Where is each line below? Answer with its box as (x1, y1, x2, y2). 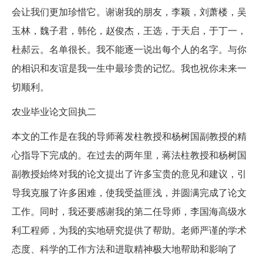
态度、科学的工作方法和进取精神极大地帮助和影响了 (12, 242, 237, 256)
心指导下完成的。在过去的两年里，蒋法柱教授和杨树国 (12, 148, 247, 162)
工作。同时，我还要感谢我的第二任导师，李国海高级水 (12, 204, 247, 218)
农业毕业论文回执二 (12, 104, 96, 119)
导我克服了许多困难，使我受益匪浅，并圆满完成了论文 (12, 186, 247, 200)
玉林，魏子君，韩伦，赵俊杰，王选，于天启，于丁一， (12, 23, 247, 38)
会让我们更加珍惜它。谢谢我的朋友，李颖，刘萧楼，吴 (12, 5, 247, 19)
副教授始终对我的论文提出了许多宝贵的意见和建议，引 (12, 167, 247, 181)
